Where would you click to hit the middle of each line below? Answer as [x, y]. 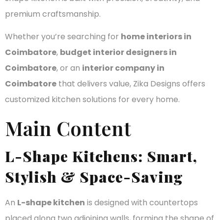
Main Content [68, 128]
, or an [69, 68]
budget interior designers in [118, 53]
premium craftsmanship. [53, 14]
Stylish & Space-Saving [94, 177]
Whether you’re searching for [63, 37]
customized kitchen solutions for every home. [92, 100]
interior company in [123, 68]
